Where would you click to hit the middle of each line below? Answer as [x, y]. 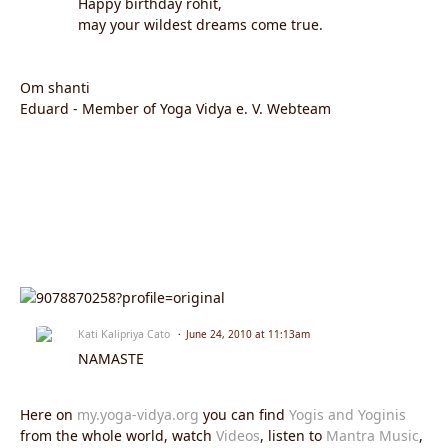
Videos [238, 436]
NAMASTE [111, 359]
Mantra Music [372, 436]
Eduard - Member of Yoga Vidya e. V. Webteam [175, 109]
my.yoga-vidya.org [138, 415]
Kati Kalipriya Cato [124, 334]
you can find [244, 415]
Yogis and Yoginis [347, 415]
